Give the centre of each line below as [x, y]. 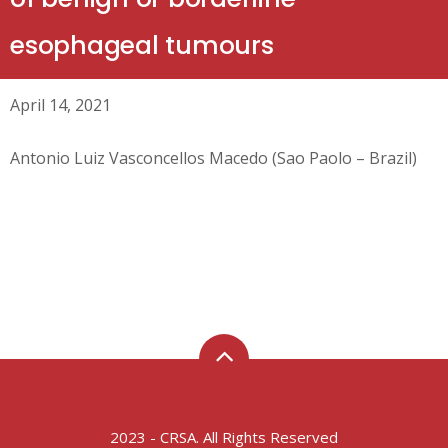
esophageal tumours [142, 45]
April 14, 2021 [60, 105]
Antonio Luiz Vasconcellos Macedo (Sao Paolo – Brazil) [213, 158]
